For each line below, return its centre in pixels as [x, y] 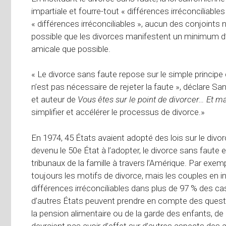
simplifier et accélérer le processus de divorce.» [118, 112]
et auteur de [54, 100]
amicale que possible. [71, 49]
